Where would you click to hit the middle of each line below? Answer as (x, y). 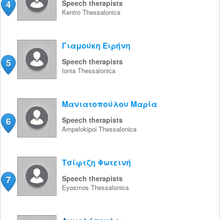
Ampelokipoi (80, 129)
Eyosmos (76, 187)
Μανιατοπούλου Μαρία (110, 104)
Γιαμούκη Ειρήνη (96, 45)
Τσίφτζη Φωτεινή (96, 162)
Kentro (72, 12)
